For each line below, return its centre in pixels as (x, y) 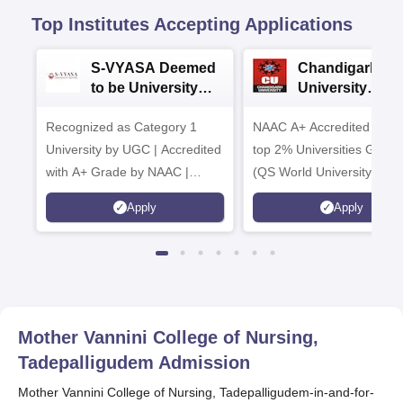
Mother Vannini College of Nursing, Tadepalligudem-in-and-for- (196, 392)
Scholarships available (109, 194)
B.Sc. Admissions (152, 107)
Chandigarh (338, 68)
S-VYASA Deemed (153, 68)
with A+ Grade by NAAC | (117, 172)
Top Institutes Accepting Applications (192, 24)
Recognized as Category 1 (121, 127)
